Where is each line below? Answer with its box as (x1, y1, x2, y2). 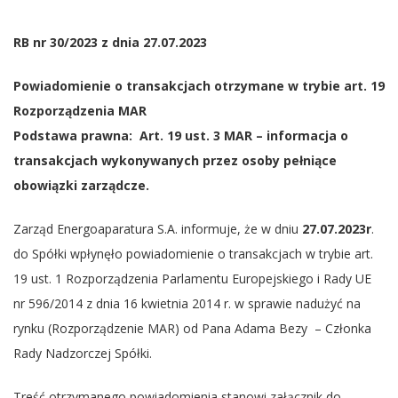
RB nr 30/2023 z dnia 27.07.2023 (13, 34, 207, 52)
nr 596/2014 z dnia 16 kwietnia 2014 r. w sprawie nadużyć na (13, 295, 361, 313)
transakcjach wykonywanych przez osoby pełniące (13, 152, 337, 170)
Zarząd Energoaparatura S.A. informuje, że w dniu (13, 220, 302, 238)
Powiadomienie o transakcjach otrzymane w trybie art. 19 (13, 77, 385, 95)
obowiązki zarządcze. (13, 177, 149, 195)
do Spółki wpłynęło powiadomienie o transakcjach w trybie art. (13, 245, 373, 263)
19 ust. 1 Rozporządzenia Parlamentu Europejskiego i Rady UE (13, 270, 371, 288)
